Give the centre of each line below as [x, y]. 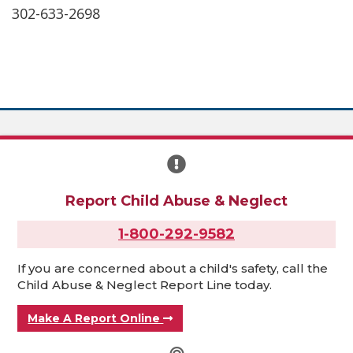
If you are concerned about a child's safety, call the [173, 269]
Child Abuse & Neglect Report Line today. [145, 285]
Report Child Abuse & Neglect [176, 201]
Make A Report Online [96, 319]
